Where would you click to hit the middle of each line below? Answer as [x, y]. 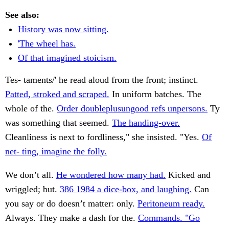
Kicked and [188, 175]
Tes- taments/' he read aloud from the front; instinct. [102, 80]
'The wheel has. [47, 44]
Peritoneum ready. [171, 204]
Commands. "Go [169, 218]
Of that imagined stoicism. [67, 58]
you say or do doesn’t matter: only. [71, 204]
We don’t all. [31, 175]
